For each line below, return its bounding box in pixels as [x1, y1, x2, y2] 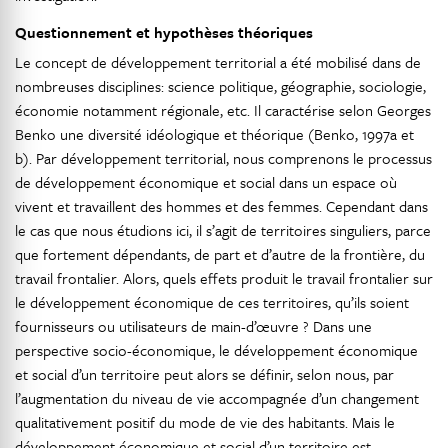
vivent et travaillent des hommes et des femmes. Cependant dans [15, 195, 428, 218]
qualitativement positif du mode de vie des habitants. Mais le [15, 411, 395, 434]
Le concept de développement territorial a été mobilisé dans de [15, 51, 421, 74]
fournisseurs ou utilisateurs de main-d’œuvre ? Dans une [15, 315, 372, 338]
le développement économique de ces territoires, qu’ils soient [15, 291, 409, 314]
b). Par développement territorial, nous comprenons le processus [15, 147, 432, 170]
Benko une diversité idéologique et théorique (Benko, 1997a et [15, 123, 414, 146]
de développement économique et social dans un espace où [15, 171, 397, 194]
